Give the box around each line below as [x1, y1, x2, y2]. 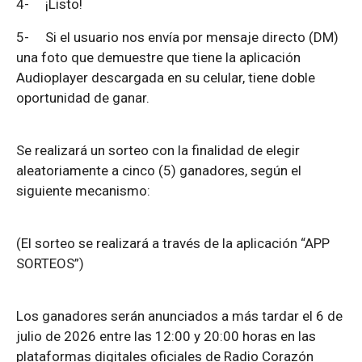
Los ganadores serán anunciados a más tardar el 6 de [16, 308, 343, 325]
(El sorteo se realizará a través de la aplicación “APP [16, 235, 330, 252]
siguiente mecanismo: [16, 183, 150, 200]
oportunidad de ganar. [16, 90, 149, 107]
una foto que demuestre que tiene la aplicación [16, 49, 301, 66]
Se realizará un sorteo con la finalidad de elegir [16, 142, 300, 159]
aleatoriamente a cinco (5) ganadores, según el [16, 162, 301, 179]
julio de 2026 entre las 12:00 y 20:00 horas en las [16, 328, 316, 345]
